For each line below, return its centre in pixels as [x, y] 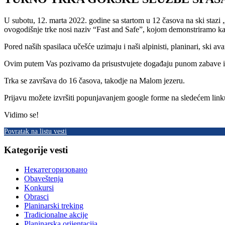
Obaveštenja [44, 179]
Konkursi [39, 188]
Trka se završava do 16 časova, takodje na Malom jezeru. [94, 80]
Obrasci [36, 197]
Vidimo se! [21, 115]
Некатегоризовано [56, 170]
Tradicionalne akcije [56, 215]
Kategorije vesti [36, 150]
